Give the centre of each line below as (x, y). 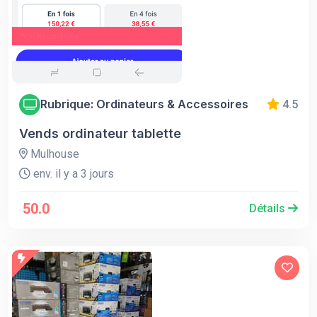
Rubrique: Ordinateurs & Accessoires (144, 104)
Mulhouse (53, 154)
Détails (269, 208)
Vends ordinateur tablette (100, 133)
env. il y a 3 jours (72, 173)
